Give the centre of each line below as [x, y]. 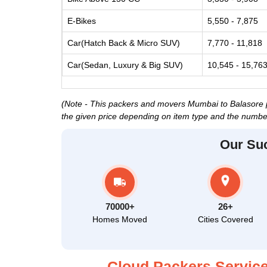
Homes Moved [120, 219]
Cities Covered [225, 219]
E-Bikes [82, 21]
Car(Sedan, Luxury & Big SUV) [125, 65]
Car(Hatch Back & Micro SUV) [124, 43]
